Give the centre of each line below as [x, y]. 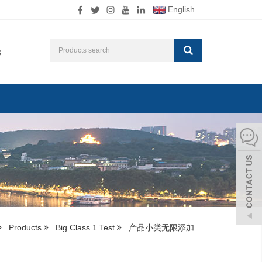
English [180, 9]
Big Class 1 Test [85, 227]
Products [25, 227]
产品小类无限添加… [164, 227]
